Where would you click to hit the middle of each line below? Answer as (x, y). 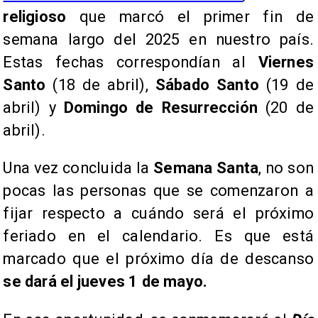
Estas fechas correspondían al (131, 62)
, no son (286, 168)
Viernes (286, 62)
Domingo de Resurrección (161, 107)
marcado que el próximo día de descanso (158, 259)
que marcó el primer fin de (196, 16)
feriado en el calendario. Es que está (158, 236)
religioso (41, 16)
